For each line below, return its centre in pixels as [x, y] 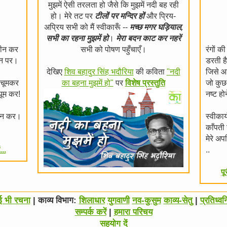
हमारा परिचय [133, 212]
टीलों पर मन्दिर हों [120, 16]
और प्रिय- [160, 16]
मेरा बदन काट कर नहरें [148, 38]
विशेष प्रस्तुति [145, 83]
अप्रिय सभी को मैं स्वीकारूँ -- [87, 27]
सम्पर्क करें [90, 212]
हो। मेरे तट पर [73, 16]
